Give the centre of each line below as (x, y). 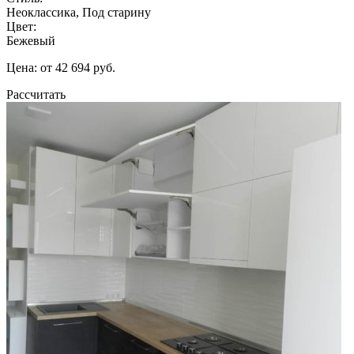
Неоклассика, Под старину (79, 12)
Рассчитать (36, 94)
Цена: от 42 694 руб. (61, 67)
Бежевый (31, 40)
